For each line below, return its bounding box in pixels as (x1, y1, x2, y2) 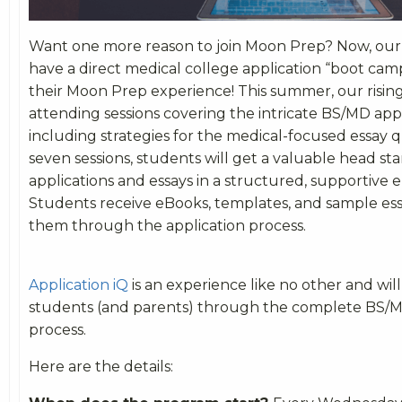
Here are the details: (29, 357, 173, 375)
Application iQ (29, 275, 128, 293)
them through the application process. (29, 216, 310, 234)
